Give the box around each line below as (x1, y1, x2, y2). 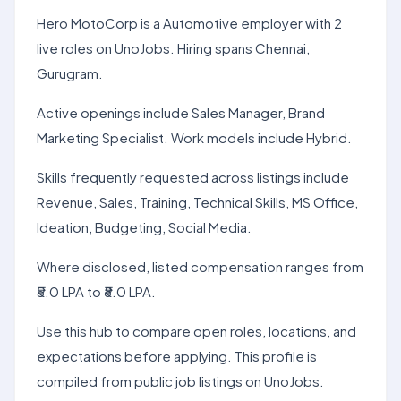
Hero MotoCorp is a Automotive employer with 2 (37, 14, 342, 31)
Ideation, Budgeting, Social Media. (37, 218, 252, 235)
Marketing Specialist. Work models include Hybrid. (37, 129, 352, 146)
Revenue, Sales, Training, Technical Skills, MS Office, (37, 193, 358, 210)
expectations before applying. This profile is (37, 347, 317, 364)
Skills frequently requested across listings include (37, 168, 349, 185)
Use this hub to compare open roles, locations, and (37, 322, 356, 339)
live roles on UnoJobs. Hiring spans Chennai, (37, 39, 310, 56)
